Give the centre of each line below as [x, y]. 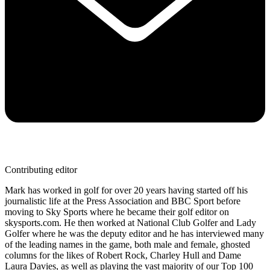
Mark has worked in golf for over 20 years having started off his [126, 190]
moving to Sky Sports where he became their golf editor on [117, 212]
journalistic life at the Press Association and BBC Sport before [123, 201]
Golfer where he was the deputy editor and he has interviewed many [134, 234]
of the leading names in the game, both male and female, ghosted [127, 245]
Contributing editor [41, 170]
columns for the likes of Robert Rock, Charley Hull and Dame [123, 256]
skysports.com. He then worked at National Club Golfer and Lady [130, 223]
